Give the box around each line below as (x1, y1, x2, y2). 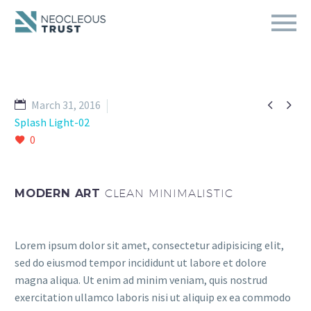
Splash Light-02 (15, 115, 90, 129)
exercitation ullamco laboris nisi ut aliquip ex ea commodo (15, 290, 291, 304)
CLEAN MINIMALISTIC (104, 186, 233, 200)
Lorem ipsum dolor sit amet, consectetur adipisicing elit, (15, 238, 284, 252)
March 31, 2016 (31, 98, 101, 112)
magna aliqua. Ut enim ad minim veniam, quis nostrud (15, 273, 267, 287)
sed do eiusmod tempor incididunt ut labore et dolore (15, 255, 267, 269)
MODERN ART (15, 186, 105, 200)
